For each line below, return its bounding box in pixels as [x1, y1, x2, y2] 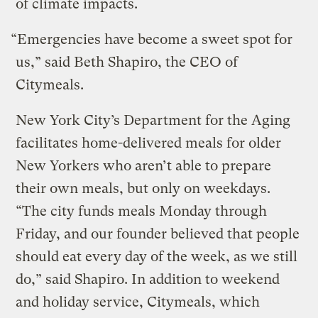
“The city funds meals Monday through [16, 203, 268, 220]
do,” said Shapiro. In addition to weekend [16, 271, 280, 288]
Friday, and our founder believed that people [16, 226, 300, 243]
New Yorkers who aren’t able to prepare [16, 158, 272, 175]
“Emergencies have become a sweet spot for [11, 31, 293, 48]
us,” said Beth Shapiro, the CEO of [16, 54, 238, 71]
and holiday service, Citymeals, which [16, 294, 261, 311]
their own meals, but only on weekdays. [16, 180, 271, 197]
